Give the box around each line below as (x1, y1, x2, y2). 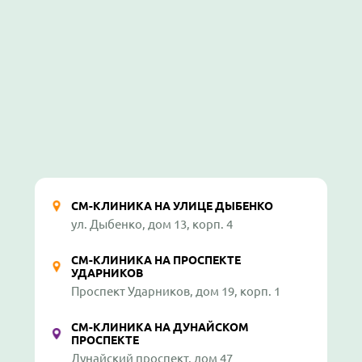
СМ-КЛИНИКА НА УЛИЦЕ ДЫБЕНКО (71, 199, 273, 213)
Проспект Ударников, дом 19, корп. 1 (71, 284, 280, 298)
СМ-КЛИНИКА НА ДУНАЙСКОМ (71, 320, 249, 334)
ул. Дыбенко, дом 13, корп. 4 (71, 217, 233, 231)
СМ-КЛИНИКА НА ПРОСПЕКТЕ (71, 253, 241, 267)
